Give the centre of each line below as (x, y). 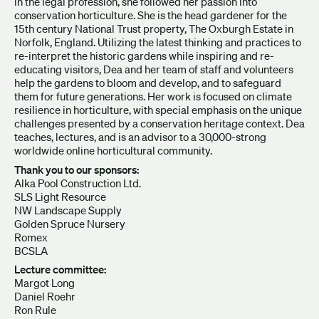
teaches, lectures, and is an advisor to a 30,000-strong (140, 137)
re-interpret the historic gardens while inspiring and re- (144, 56)
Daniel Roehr (45, 296)
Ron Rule (35, 310)
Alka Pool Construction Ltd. (79, 183)
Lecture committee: (60, 269)
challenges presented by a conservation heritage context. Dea (159, 123)
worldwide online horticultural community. (113, 150)
